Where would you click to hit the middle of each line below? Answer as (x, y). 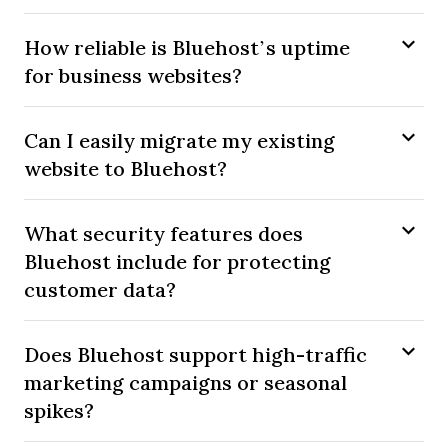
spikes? (59, 411)
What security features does (163, 234)
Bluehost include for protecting (177, 262)
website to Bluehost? (125, 169)
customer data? (100, 290)
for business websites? (133, 76)
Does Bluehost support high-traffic (195, 355)
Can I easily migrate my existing (179, 141)
